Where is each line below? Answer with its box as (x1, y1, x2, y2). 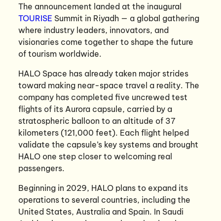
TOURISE (18, 13, 55, 23)
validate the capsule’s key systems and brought (18, 139, 199, 149)
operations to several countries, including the (18, 194, 191, 205)
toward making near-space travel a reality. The (18, 80, 200, 90)
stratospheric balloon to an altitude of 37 (18, 115, 176, 126)
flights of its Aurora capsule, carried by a (18, 104, 173, 114)
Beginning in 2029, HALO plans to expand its (18, 183, 188, 193)
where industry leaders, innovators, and (18, 25, 169, 35)
